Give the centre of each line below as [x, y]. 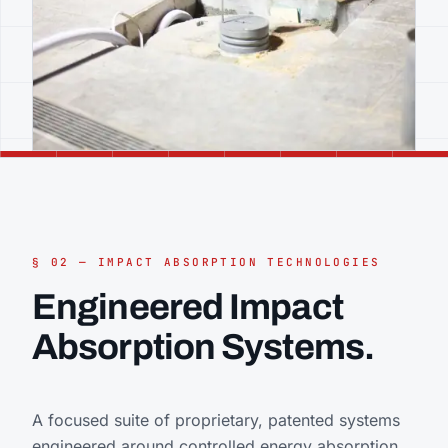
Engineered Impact [187, 307]
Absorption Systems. [203, 347]
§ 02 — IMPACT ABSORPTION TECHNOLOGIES [206, 262]
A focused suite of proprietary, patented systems [216, 420]
